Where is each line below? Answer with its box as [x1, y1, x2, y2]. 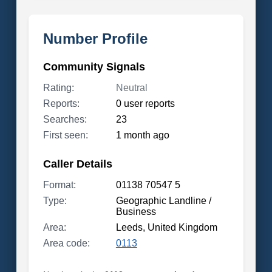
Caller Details [42, 158, 112, 170]
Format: [42, 180, 76, 190]
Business [115, 206, 156, 217]
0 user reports [115, 98, 175, 109]
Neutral [115, 83, 148, 93]
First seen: [42, 130, 88, 140]
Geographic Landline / [115, 195, 211, 206]
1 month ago [115, 130, 169, 140]
